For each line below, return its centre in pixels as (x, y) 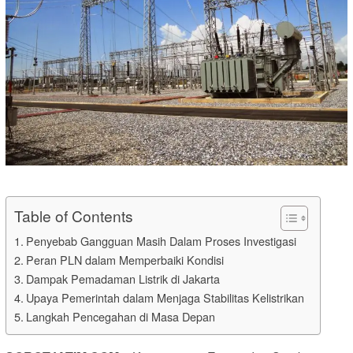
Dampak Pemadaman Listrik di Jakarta (123, 278)
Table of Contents (74, 215)
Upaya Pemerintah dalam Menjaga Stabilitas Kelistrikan (165, 297)
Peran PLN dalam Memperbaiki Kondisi (124, 259)
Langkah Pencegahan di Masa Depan (120, 316)
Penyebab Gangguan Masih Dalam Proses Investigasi (161, 240)
